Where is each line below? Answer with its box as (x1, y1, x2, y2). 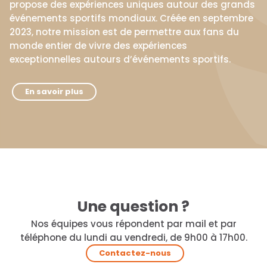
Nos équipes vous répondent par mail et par (30, 218, 237, 231)
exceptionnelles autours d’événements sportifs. (10, 53, 231, 66)
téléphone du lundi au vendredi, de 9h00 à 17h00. (20, 231, 247, 244)
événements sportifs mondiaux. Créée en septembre (10, 12, 253, 25)
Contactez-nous (98, 247, 171, 259)
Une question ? (77, 196, 190, 218)
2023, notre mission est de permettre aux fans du (10, 26, 239, 39)
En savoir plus (25, 86, 83, 98)
